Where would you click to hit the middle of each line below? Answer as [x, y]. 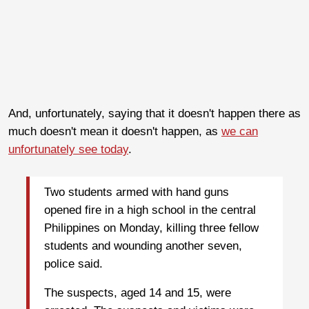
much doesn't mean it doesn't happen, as [115, 131]
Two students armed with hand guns [137, 192]
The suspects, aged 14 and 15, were [138, 293]
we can [240, 131]
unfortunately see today [68, 149]
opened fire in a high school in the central [150, 210]
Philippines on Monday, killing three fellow [151, 228]
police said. [73, 264]
